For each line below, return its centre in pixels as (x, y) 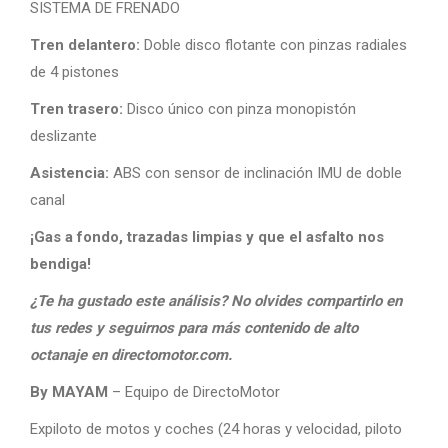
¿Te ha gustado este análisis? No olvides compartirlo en (216, 301)
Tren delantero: (85, 45)
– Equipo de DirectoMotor (194, 392)
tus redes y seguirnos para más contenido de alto (194, 328)
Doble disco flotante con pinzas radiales (273, 45)
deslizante (63, 136)
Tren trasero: (76, 109)
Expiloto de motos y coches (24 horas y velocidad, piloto (216, 429)
